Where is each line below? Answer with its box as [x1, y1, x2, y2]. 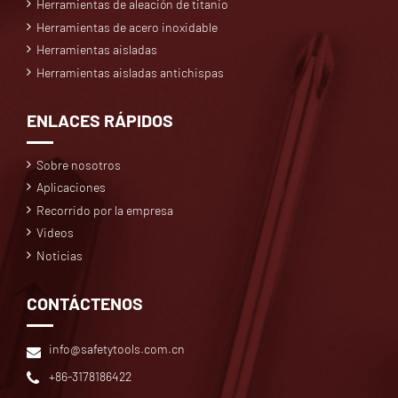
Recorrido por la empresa [36, 202, 174, 218]
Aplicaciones [36, 179, 107, 195]
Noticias [36, 247, 84, 263]
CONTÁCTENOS [27, 291, 143, 314]
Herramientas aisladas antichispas [36, 64, 225, 80]
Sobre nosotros [36, 157, 122, 173]
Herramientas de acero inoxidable [36, 19, 219, 35]
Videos [36, 225, 75, 241]
